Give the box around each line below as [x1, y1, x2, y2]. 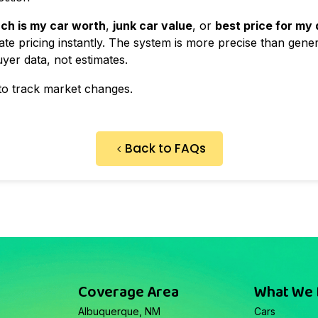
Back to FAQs [124, 139, 206, 157]
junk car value [113, 18, 192, 33]
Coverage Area [77, 279, 179, 305]
